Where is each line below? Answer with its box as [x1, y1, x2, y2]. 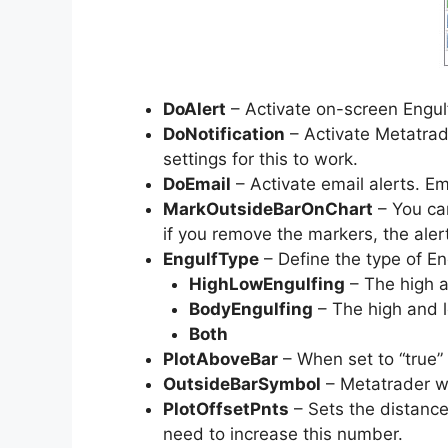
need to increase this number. [163, 423, 403, 444]
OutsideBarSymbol [163, 373, 321, 394]
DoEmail [163, 173, 231, 194]
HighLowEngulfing [188, 273, 345, 294]
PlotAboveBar [163, 348, 278, 369]
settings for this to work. [163, 148, 358, 169]
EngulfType [163, 248, 259, 269]
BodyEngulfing [188, 298, 313, 319]
